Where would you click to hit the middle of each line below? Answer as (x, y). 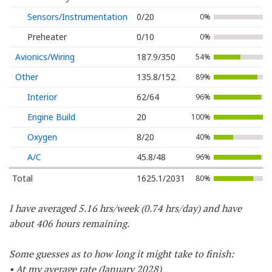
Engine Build (51, 117)
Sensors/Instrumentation (77, 16)
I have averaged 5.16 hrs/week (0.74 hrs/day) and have (125, 208)
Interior (42, 97)
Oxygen (42, 137)
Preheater (47, 36)
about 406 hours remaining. (69, 223)
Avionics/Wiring (45, 56)
